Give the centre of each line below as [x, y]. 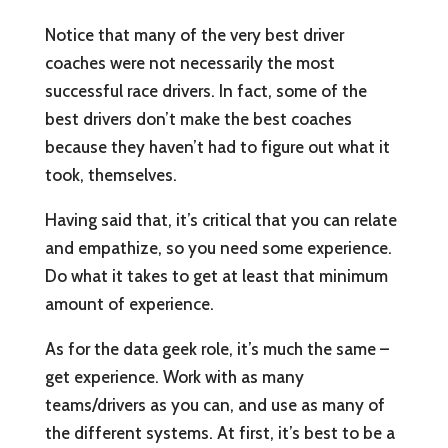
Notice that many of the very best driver [194, 35]
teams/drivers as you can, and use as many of [214, 405]
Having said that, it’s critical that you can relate [220, 220]
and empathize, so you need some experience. [218, 248]
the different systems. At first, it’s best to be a [219, 433]
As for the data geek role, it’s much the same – [216, 349]
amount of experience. [129, 304]
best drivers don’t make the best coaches [198, 119]
